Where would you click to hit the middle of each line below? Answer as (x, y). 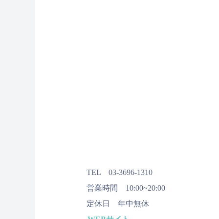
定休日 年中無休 (118, 204)
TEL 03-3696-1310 (123, 172)
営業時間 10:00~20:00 (126, 188)
